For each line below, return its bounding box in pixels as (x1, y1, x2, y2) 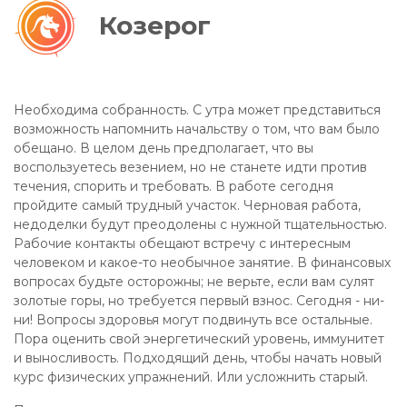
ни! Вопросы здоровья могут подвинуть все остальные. (14, 312, 372, 328)
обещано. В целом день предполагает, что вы (14, 140, 313, 156)
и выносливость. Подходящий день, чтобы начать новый (14, 350, 382, 366)
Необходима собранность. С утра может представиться (14, 102, 381, 118)
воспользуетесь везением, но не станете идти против (14, 159, 367, 175)
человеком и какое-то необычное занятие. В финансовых (14, 254, 391, 271)
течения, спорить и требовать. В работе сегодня (14, 178, 333, 194)
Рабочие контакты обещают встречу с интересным (14, 235, 351, 252)
